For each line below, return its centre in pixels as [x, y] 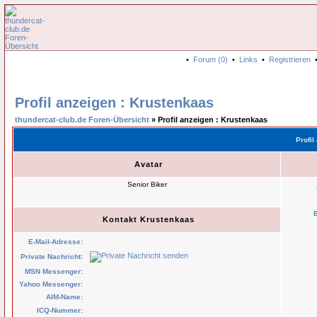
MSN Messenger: [54, 271]
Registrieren [290, 59]
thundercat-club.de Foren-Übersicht [82, 120]
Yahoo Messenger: [51, 284]
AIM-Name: [64, 297]
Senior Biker [147, 184]
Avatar [148, 164]
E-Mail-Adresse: [56, 242]
